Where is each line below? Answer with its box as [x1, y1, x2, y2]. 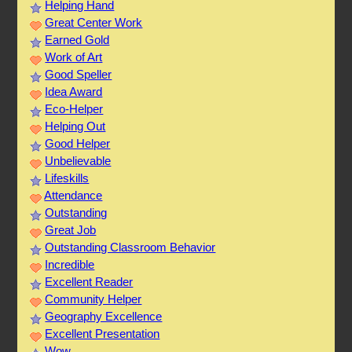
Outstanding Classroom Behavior [45, 240, 216, 255]
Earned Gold [45, 33, 110, 47]
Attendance [44, 189, 103, 203]
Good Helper [45, 137, 111, 151]
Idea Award [45, 85, 103, 99]
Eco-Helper [45, 102, 104, 116]
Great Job [45, 223, 97, 237]
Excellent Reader [45, 275, 134, 289]
